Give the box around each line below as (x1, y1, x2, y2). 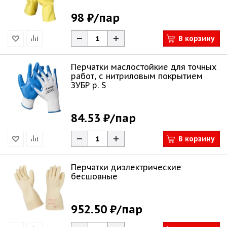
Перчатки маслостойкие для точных (71, 62, 216, 72)
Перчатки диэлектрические (71, 162, 181, 172)
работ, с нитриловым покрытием (71, 71, 203, 81)
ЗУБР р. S (71, 80, 106, 90)
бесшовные (71, 171, 118, 181)
